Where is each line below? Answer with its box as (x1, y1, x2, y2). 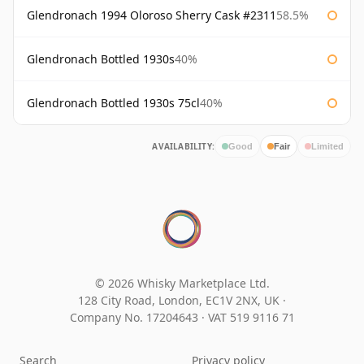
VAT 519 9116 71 (207, 310, 295, 326)
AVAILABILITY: (152, 141, 214, 153)
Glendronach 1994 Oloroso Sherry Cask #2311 (27, 7, 276, 24)
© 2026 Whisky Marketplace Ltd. (94, 275, 270, 292)
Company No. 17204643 (69, 310, 201, 326)
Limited (311, 141, 344, 151)
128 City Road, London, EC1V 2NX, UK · (78, 292, 286, 309)
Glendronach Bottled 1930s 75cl (27, 95, 200, 111)
